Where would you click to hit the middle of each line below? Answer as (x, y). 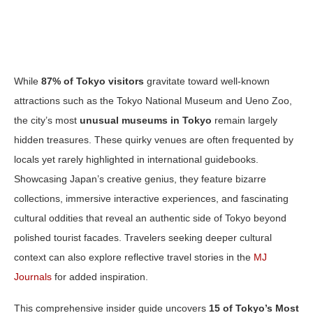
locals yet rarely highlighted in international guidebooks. (136, 160)
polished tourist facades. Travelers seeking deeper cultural (143, 238)
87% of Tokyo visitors (93, 81)
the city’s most (47, 121)
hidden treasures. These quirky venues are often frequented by (154, 140)
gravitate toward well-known (207, 81)
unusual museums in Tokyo (146, 121)
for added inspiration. (100, 277)
